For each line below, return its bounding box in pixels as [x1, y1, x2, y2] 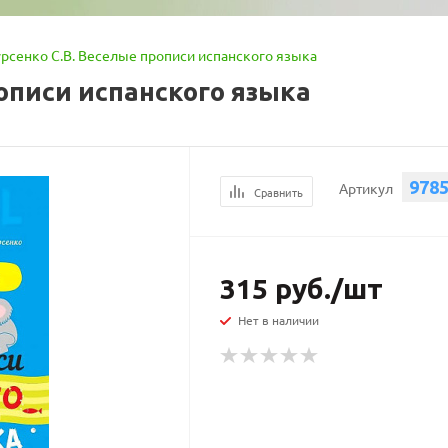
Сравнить [254, 184, 304, 200]
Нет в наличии [238, 312, 320, 328]
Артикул [339, 179, 394, 197]
